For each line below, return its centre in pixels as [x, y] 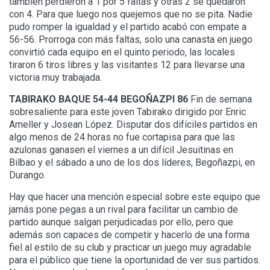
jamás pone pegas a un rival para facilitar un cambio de [124, 210]
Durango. [27, 175]
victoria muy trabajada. [55, 78]
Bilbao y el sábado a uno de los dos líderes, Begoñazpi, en [132, 163]
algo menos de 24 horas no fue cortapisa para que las [122, 137]
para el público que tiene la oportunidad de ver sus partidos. [135, 260]
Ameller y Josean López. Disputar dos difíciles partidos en [133, 125]
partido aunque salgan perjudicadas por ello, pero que [121, 222]
